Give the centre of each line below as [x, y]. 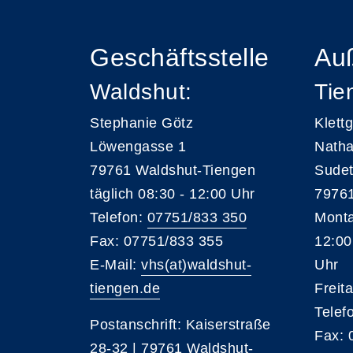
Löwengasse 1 [138, 146]
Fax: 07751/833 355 [156, 241]
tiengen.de [125, 288]
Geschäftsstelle [180, 57]
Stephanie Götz [141, 123]
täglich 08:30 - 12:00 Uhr [173, 193]
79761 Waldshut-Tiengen [173, 170]
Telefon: [119, 217]
